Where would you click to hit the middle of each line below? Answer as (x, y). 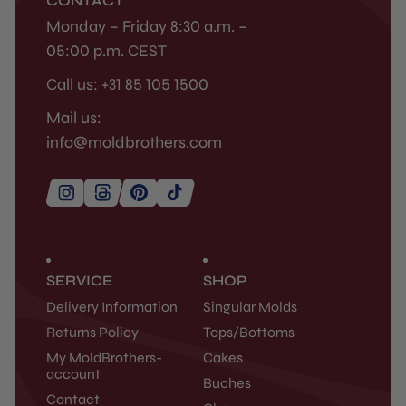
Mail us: (74, 118)
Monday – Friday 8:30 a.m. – (147, 26)
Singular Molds (250, 307)
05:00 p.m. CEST (106, 51)
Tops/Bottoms (249, 332)
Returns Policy (92, 332)
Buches (227, 383)
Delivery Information (112, 307)
